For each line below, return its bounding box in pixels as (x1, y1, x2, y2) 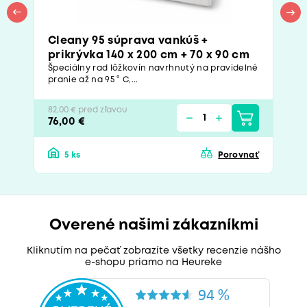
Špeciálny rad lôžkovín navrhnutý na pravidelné (48, 64, 258, 72)
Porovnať (218, 151, 259, 159)
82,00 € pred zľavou (48, 106, 127, 114)
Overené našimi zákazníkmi (49, 218, 258, 232)
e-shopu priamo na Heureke (85, 258, 222, 267)
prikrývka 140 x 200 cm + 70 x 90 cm (48, 49, 249, 60)
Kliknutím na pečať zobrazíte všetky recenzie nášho (26, 246, 281, 255)
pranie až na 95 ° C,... (48, 75, 138, 84)
